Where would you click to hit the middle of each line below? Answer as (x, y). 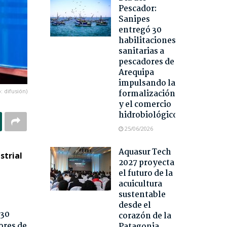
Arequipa (136, 73)
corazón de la (145, 216)
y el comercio (145, 105)
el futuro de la (145, 174)
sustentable (142, 195)
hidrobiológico (148, 116)
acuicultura (140, 184)
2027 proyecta (146, 163)
